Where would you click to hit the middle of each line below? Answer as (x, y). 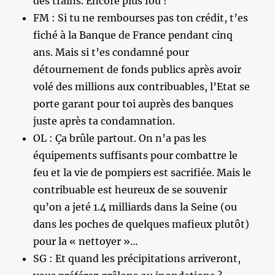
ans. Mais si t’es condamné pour (111, 52)
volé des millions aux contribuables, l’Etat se (142, 86)
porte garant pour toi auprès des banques (134, 103)
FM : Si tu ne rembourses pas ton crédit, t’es (141, 17)
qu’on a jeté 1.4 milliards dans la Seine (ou (135, 207)
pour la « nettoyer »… (86, 241)
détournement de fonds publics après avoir (137, 69)
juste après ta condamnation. (104, 121)
